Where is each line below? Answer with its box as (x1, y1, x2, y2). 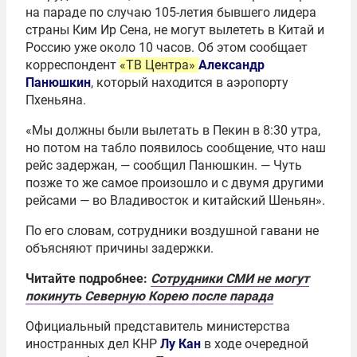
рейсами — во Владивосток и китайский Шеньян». (25, 193, 325, 209)
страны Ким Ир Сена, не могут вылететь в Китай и (25, 22, 324, 38)
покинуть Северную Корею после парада (25, 288, 273, 304)
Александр (198, 57, 265, 73)
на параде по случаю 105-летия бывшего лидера (25, 5, 316, 21)
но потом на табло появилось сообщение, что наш (25, 140, 326, 156)
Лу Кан (160, 336, 201, 352)
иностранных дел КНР (25, 336, 160, 352)
